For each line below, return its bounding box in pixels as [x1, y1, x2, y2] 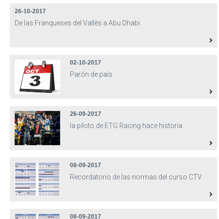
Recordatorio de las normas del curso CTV [70, 173, 202, 181]
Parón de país [70, 70, 112, 78]
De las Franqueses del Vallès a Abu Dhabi [15, 19, 140, 27]
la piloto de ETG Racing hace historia [70, 122, 182, 130]
